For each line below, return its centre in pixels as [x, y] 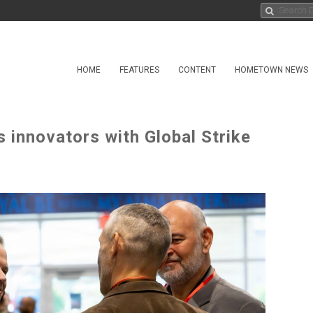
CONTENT [197, 70]
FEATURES [139, 70]
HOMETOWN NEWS [271, 70]
